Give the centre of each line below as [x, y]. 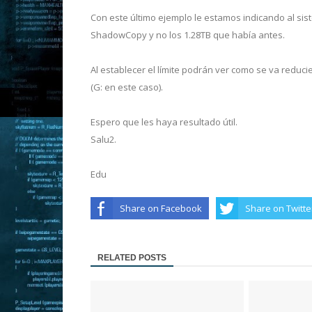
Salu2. [103, 139]
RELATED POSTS [132, 258]
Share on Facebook [161, 208]
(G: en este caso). [127, 87]
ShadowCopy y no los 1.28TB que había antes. [188, 34]
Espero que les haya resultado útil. [164, 122]
